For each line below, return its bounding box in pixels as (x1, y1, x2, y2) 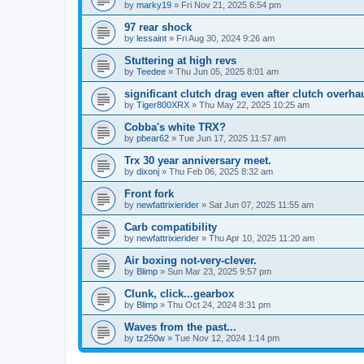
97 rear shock (124, 20, 192, 33)
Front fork (124, 187, 174, 200)
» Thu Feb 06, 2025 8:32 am (159, 166, 273, 176)
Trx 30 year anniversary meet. (124, 154, 271, 167)
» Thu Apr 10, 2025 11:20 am (199, 232, 314, 243)
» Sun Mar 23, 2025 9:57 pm (158, 266, 271, 276)
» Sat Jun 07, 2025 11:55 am (199, 199, 314, 210)
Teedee (136, 66, 166, 76)
